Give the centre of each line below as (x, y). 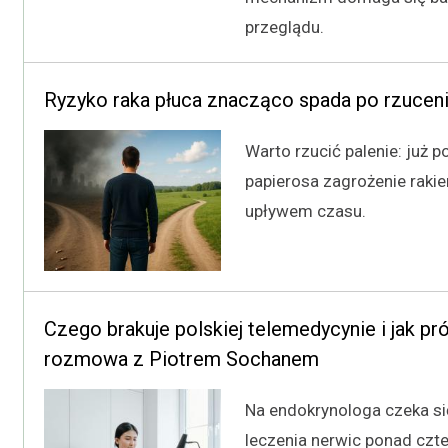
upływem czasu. (305, 210)
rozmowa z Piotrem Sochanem (181, 359)
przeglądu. (284, 26)
